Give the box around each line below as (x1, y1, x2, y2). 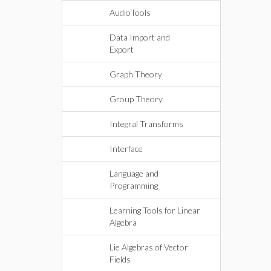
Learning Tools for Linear (109, 205, 200, 215)
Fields (109, 254, 131, 264)
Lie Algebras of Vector (109, 242, 188, 252)
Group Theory (109, 94, 163, 104)
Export (109, 44, 134, 54)
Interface (109, 143, 143, 154)
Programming (109, 180, 158, 191)
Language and (109, 168, 158, 178)
